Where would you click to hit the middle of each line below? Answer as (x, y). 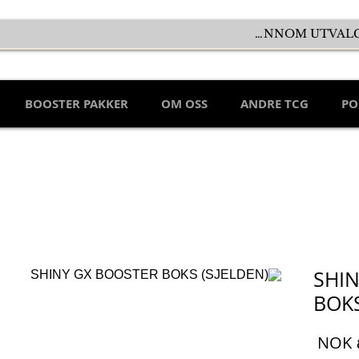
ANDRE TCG (274, 104)
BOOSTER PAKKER (77, 104)
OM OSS (184, 104)
